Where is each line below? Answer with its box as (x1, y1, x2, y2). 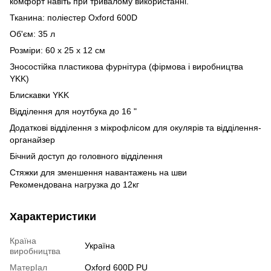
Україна (85, 240, 115, 250)
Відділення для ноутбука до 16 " (10, 106, 137, 116)
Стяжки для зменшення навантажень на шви (10, 167, 187, 177)
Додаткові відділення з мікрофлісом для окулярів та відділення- (10, 122, 261, 132)
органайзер (10, 134, 55, 145)
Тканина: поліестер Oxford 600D (10, 12, 137, 22)
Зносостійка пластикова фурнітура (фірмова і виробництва (10, 61, 243, 71)
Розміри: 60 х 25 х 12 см (10, 45, 105, 55)
